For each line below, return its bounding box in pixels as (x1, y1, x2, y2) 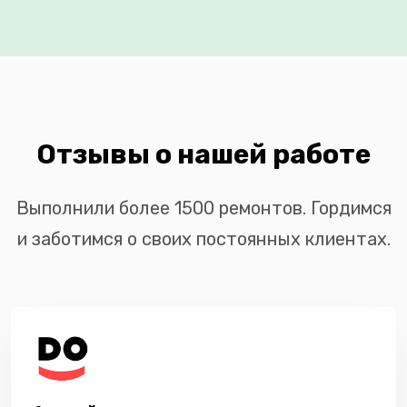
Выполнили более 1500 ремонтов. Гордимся (15, 196, 392, 219)
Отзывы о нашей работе (36, 137, 371, 171)
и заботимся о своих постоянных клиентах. (16, 227, 391, 250)
